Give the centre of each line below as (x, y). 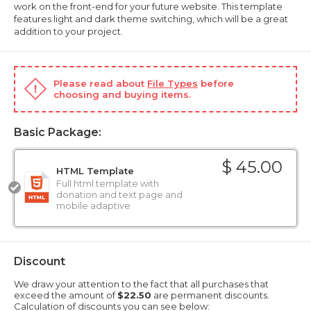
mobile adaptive (93, 205)
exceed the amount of (66, 295)
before (216, 83)
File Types (173, 83)
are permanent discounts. (210, 295)
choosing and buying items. (122, 94)
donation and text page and (119, 194)
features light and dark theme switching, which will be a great (151, 18)
